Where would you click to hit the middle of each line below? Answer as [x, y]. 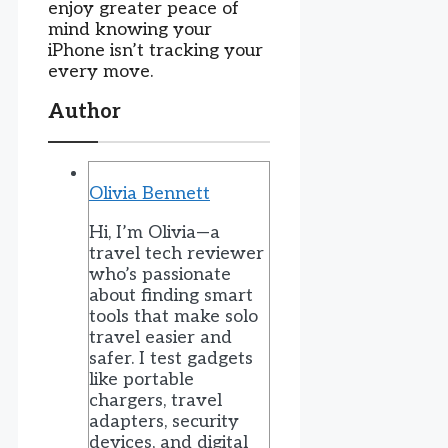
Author [84, 112]
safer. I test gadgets [171, 359]
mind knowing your [130, 30]
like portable [141, 380]
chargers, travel [155, 401]
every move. [100, 72]
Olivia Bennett [149, 194]
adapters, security [164, 422]
